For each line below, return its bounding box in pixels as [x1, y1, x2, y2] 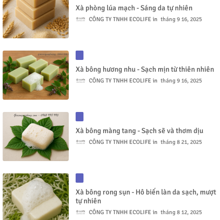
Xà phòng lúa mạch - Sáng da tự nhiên [76, 3, 192, 12]
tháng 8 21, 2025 [161, 138, 202, 146]
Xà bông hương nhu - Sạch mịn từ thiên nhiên [76, 65, 214, 74]
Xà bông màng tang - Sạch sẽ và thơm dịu [76, 126, 203, 135]
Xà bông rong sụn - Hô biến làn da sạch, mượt [76, 188, 216, 196]
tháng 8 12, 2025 [161, 209, 202, 216]
